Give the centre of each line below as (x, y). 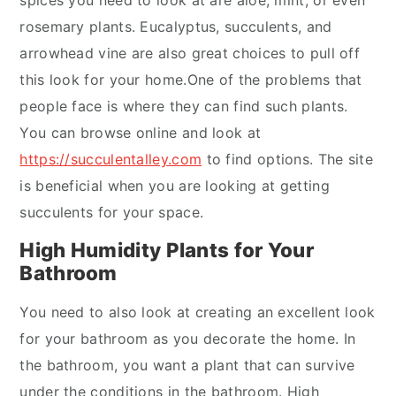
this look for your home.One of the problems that (191, 80)
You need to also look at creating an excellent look (198, 312)
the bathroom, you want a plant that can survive (187, 365)
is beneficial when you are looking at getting (175, 186)
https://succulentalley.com (111, 159)
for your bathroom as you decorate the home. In (188, 339)
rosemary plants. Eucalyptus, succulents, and (176, 27)
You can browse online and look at (141, 133)
